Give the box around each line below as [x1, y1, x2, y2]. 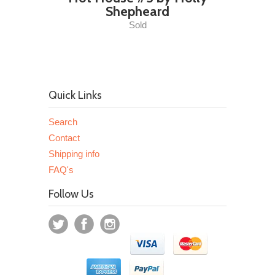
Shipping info [48, 148, 99, 159]
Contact [48, 132, 80, 143]
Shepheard [106, 2, 169, 20]
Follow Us [48, 187, 94, 201]
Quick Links [48, 88, 102, 102]
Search [48, 116, 77, 127]
